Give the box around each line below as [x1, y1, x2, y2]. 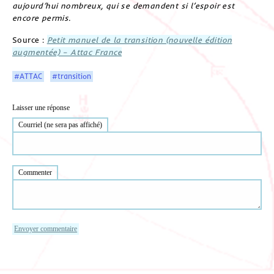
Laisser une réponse [12, 103, 70, 113]
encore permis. [12, 13, 71, 23]
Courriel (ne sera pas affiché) [18, 120, 102, 130]
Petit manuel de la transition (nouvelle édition [46, 35, 232, 45]
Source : [12, 35, 47, 45]
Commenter [18, 168, 52, 177]
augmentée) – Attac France [12, 47, 122, 57]
